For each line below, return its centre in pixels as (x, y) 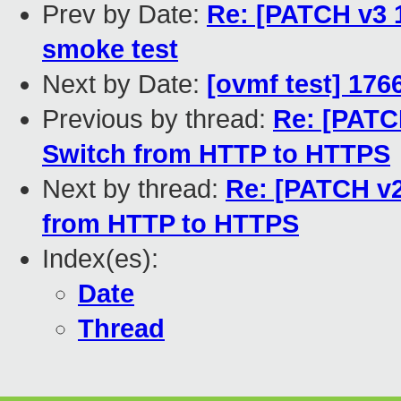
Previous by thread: (158, 119)
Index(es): (100, 259)
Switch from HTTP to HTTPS (216, 154)
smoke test (110, 50)
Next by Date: (124, 85)
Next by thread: (134, 189)
